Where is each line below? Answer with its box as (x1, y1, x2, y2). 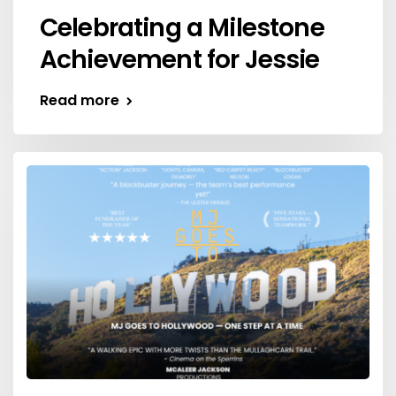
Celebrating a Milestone (40, 10, 324, 45)
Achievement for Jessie (40, 42, 320, 77)
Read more (40, 89, 119, 110)
